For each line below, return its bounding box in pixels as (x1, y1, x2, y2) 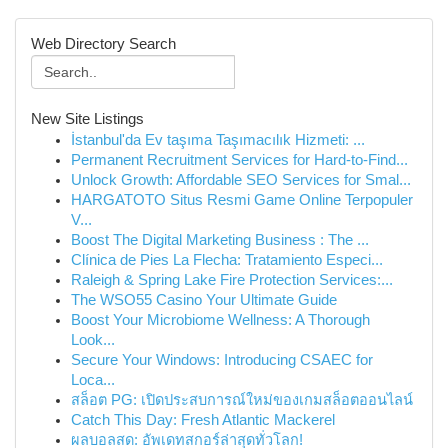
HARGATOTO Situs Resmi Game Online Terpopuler (71, 192, 413, 208)
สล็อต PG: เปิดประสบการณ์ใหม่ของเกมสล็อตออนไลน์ (71, 392, 413, 408)
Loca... (71, 372, 115, 388)
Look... (71, 332, 115, 348)
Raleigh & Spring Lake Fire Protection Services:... (71, 272, 393, 288)
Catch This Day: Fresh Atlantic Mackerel (71, 412, 335, 428)
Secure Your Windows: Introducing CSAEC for (71, 352, 373, 368)
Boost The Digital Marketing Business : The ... (71, 232, 369, 248)
